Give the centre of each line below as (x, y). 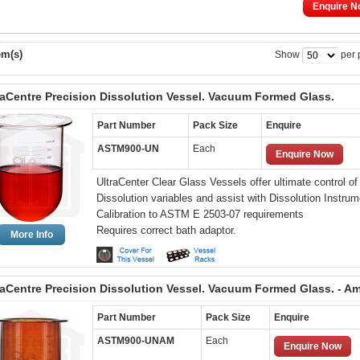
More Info (31, 235)
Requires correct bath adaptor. (166, 230)
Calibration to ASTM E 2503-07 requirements (200, 214)
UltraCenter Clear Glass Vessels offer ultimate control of (227, 182)
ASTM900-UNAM (136, 341)
